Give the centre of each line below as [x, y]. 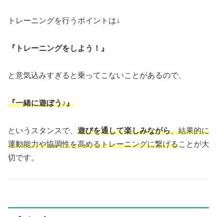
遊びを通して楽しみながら [124, 130]
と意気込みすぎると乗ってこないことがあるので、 [97, 76]
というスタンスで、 [43, 130]
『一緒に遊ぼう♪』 [41, 103]
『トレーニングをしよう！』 [58, 48]
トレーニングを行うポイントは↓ [64, 20]
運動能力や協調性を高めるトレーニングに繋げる [93, 144]
